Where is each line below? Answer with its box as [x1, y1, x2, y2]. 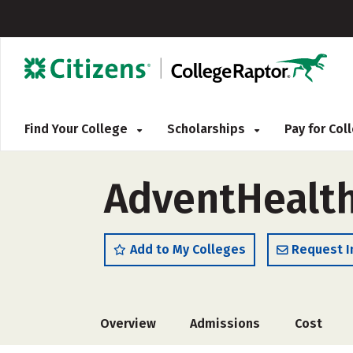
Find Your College [24, 121, 131, 136]
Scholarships [167, 121, 248, 136]
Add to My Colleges [130, 242, 246, 257]
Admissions [190, 316, 261, 331]
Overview [100, 316, 156, 331]
